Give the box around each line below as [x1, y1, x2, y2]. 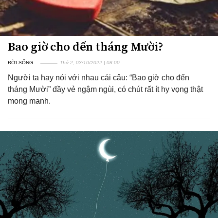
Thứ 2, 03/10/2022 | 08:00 [60, 60, 120, 65]
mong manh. [8, 97, 51, 105]
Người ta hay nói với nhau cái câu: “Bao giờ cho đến [8, 73, 189, 82]
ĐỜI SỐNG [8, 60, 33, 65]
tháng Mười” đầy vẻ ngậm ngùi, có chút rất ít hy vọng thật [8, 85, 203, 93]
